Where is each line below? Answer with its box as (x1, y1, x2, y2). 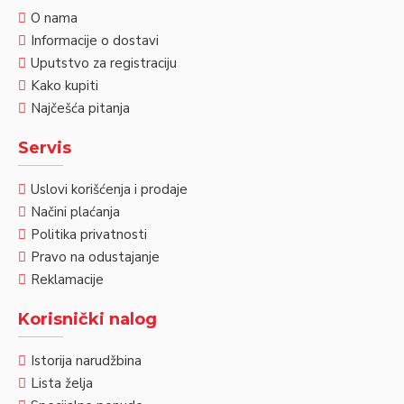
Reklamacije (31, 271, 104, 289)
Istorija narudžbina (31, 352, 142, 370)
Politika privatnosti (31, 225, 147, 243)
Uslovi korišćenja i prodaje (31, 180, 188, 198)
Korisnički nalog (18, 309, 157, 329)
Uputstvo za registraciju (31, 54, 177, 72)
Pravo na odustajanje (31, 248, 160, 266)
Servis (18, 138, 71, 158)
